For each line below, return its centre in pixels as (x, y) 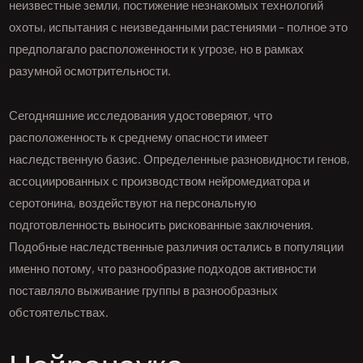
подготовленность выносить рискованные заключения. (162, 225)
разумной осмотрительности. (90, 71)
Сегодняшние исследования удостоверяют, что (141, 115)
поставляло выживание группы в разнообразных (144, 290)
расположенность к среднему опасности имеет (139, 137)
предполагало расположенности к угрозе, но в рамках (157, 49)
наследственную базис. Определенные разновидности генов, (180, 159)
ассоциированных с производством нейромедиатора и (160, 181)
